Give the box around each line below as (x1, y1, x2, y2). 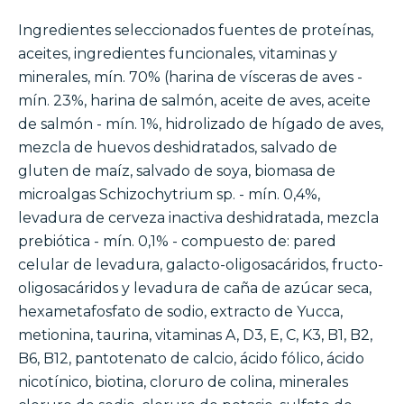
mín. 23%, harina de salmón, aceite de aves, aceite (18, 92, 371, 110)
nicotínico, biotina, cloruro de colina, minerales (18, 373, 348, 391)
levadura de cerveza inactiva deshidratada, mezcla (18, 209, 379, 227)
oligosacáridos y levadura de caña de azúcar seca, (18, 280, 372, 298)
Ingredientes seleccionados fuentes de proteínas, (18, 22, 373, 40)
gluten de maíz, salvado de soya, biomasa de (18, 162, 335, 180)
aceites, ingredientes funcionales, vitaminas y (18, 45, 337, 63)
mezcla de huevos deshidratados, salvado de (18, 139, 337, 157)
